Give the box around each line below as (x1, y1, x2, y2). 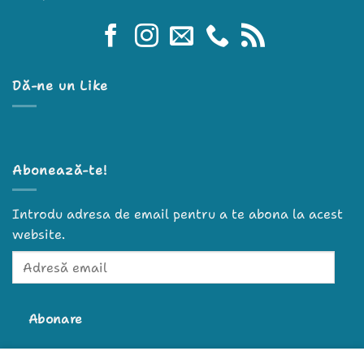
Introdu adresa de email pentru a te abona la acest (12, 206, 343, 223)
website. (12, 226, 65, 244)
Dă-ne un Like (12, 77, 108, 95)
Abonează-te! (12, 161, 107, 179)
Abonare (28, 310, 83, 328)
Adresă (11, 251, 51, 268)
